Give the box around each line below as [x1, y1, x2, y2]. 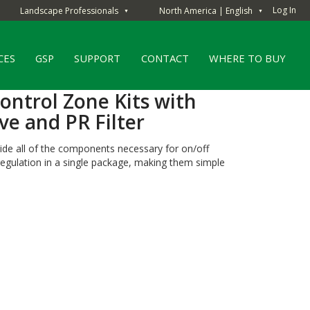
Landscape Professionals [20, 4, 118, 17]
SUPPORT [74, 51, 121, 65]
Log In [273, 4, 296, 16]
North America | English [159, 4, 253, 17]
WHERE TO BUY [209, 51, 286, 65]
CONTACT [140, 51, 189, 65]
